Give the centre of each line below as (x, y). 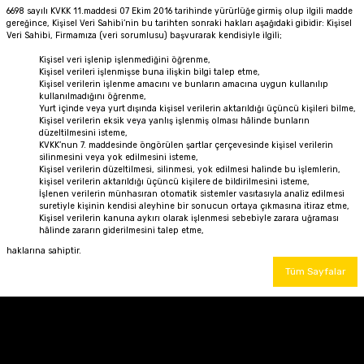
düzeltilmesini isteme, (83, 133)
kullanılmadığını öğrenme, (93, 96)
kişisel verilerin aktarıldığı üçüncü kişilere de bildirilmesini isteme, (174, 182)
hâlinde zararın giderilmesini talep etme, (121, 230)
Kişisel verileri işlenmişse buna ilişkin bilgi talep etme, (149, 72)
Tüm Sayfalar (315, 271)
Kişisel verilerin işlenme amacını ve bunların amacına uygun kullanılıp (184, 84)
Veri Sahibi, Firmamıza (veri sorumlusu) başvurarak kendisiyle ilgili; (144, 35)
